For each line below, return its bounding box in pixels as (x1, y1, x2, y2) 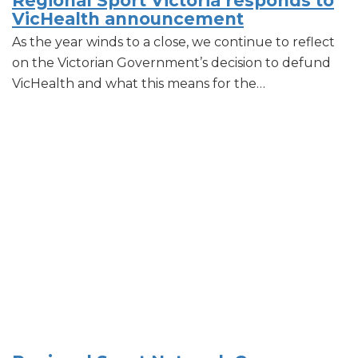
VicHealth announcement (12, 9, 244, 30)
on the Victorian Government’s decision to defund (12, 55, 331, 71)
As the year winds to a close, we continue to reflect (12, 34, 335, 50)
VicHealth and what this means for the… (12, 76, 265, 92)
